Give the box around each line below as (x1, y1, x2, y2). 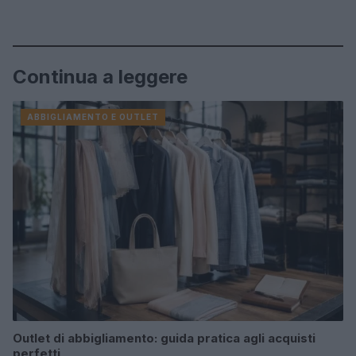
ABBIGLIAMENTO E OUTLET (27, 112, 159, 122)
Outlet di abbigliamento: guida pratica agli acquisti (13, 331, 315, 346)
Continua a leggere (13, 65, 188, 88)
